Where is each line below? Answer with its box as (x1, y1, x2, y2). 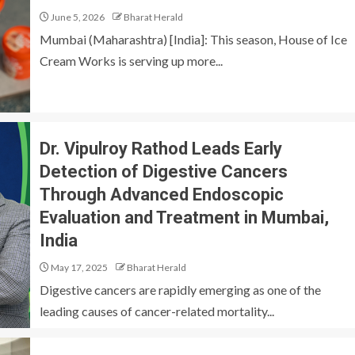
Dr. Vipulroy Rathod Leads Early (40, 138, 282, 158)
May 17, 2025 (49, 261, 108, 273)
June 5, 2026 (49, 11, 105, 23)
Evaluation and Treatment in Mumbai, (40, 207, 329, 227)
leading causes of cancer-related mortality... (40, 303, 274, 319)
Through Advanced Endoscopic (40, 184, 284, 204)
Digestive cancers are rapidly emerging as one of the (40, 281, 321, 297)
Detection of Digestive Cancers (40, 161, 288, 181)
